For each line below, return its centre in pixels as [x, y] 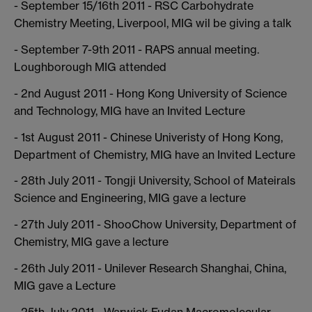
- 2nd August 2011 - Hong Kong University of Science [150, 93]
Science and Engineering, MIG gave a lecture [130, 198]
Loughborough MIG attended [90, 67]
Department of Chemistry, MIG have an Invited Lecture [155, 154]
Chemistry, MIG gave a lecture [91, 242]
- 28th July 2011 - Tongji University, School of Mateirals [155, 181]
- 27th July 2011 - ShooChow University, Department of [155, 225]
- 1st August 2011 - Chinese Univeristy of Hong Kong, [148, 137]
